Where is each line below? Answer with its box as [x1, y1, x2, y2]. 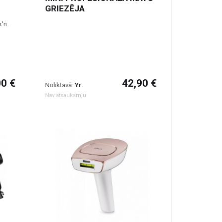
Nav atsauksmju [45, 92, 86, 99]
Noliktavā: [45, 81, 75, 89]
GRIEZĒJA [45, 3, 85, 13]
